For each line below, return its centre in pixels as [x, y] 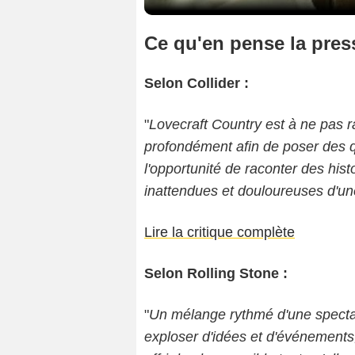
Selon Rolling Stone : [216, 274]
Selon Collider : [197, 84]
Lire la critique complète [219, 233]
